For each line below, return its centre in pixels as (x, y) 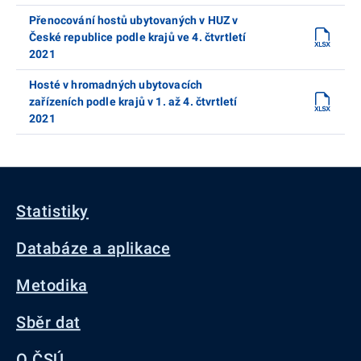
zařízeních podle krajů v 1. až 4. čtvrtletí (133, 101)
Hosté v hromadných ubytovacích (116, 84)
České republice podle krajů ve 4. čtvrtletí (138, 37)
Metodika (52, 285)
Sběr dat (48, 322)
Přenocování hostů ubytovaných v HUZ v (134, 20)
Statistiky (52, 211)
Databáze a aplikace (93, 248)
